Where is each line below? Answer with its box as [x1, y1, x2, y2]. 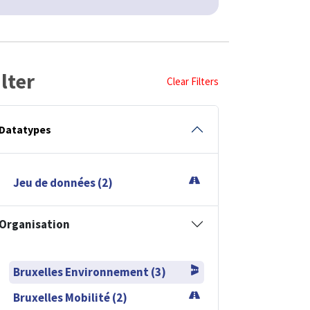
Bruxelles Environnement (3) [13, 264, 166, 280]
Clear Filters [167, 74, 219, 88]
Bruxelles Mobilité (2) [13, 289, 127, 305]
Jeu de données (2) [13, 174, 113, 190]
